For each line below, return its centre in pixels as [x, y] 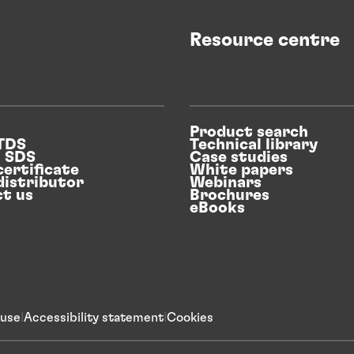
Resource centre [265, 40]
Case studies [239, 157]
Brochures [230, 195]
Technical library [254, 144]
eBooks [217, 207]
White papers [241, 169]
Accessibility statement [94, 317]
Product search [249, 132]
